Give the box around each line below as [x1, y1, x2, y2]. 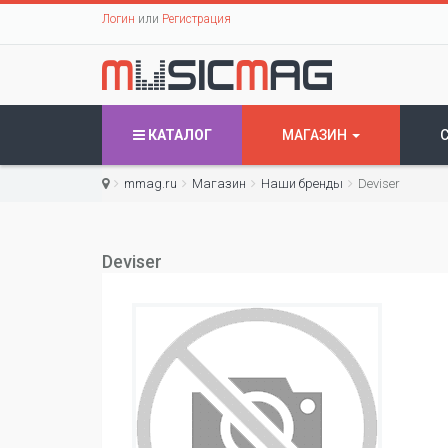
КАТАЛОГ [147, 127, 212, 143]
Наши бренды [261, 176, 343, 191]
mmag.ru [124, 176, 177, 191]
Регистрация [162, 12, 231, 26]
